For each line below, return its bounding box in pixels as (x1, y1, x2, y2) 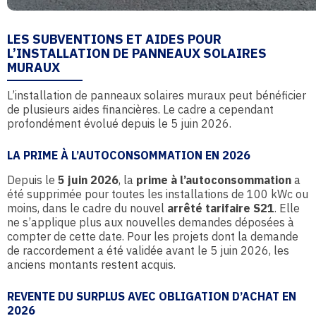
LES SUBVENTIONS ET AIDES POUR (7, 30, 221, 47)
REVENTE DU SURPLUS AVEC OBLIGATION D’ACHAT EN (7, 289, 296, 303)
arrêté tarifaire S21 (167, 201, 274, 215)
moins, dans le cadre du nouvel (7, 201, 167, 215)
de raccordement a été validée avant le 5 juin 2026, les (7, 243, 289, 257)
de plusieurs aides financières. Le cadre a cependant (7, 102, 274, 116)
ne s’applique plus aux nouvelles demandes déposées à (7, 215, 294, 229)
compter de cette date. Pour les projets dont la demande (7, 229, 298, 243)
